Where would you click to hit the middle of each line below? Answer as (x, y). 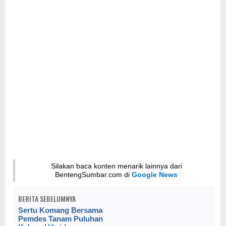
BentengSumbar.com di (94, 174)
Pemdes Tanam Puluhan (61, 218)
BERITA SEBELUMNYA (47, 198)
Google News (155, 174)
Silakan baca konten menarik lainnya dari (116, 166)
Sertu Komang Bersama (61, 210)
